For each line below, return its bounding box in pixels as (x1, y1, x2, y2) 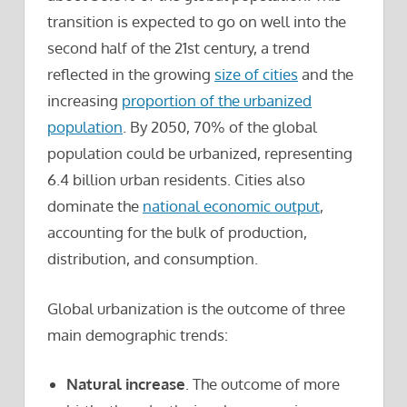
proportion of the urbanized (122, 91, 312, 111)
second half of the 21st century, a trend (47, 38, 310, 58)
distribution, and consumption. (47, 249, 258, 269)
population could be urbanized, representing (47, 144, 352, 164)
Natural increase (66, 374, 186, 394)
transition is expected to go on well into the (47, 12, 346, 32)
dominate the (47, 196, 143, 216)
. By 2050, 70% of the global (123, 117, 317, 137)
